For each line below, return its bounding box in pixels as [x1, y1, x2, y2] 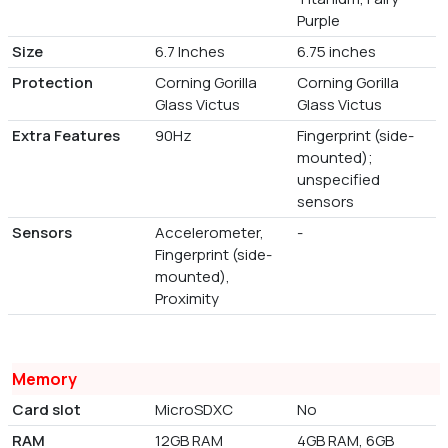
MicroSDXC [154, 399, 233, 421]
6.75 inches [297, 41, 377, 63]
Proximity [154, 288, 219, 310]
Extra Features [12, 125, 120, 147]
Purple [297, 10, 341, 32]
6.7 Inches [154, 41, 225, 63]
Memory [12, 368, 77, 391]
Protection [12, 72, 93, 94]
